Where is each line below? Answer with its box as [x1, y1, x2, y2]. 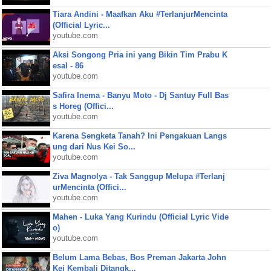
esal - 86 [52, 61, 83, 70]
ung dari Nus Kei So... [52, 142, 135, 151]
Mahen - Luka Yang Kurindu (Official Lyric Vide [52, 212, 229, 221]
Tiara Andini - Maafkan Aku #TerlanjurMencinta [52, 10, 227, 19]
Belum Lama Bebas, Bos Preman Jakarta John [52, 253, 226, 262]
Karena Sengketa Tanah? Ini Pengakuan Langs [52, 131, 227, 140]
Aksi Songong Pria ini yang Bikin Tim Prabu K [52, 50, 227, 59]
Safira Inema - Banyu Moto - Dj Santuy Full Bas [52, 91, 229, 100]
